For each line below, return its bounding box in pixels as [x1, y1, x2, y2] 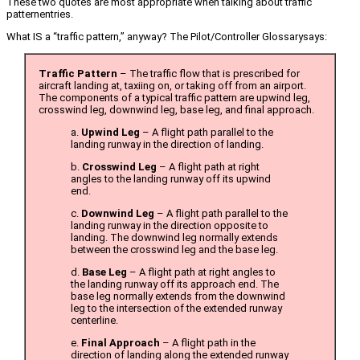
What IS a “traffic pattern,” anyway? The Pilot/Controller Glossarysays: [6, 31, 327, 43]
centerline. [71, 314, 118, 327]
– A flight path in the [160, 337, 256, 350]
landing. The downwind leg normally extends [71, 231, 278, 244]
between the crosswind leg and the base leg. [71, 243, 278, 256]
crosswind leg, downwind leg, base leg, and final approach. [39, 104, 314, 117]
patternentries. [6, 8, 73, 21]
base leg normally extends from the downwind [71, 290, 285, 303]
